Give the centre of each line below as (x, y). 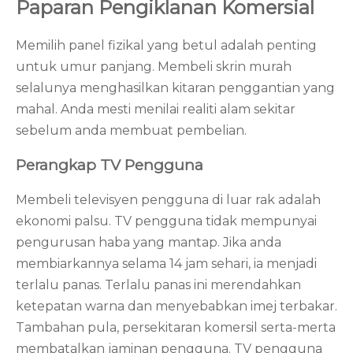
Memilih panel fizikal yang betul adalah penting (166, 46)
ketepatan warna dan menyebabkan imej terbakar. (176, 306)
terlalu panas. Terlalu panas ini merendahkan (158, 284)
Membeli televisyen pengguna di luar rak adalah (168, 199)
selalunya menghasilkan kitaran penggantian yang (175, 88)
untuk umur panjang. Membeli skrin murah (154, 67)
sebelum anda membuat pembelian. (131, 131)
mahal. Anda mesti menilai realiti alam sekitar (156, 110)
